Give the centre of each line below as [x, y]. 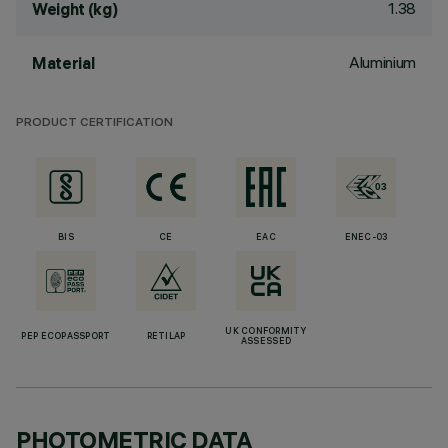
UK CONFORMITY [266, 332]
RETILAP [166, 337]
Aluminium [382, 62]
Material [63, 63]
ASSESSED [266, 342]
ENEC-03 [366, 238]
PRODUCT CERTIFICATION [94, 123]
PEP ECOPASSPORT [66, 337]
